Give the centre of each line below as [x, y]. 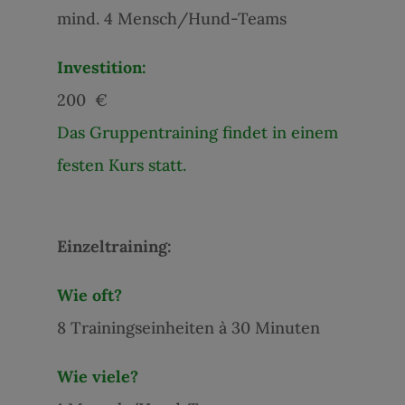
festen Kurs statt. [121, 165]
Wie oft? [89, 295]
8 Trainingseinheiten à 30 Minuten [188, 327]
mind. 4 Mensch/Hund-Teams [171, 18]
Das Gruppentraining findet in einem [197, 132]
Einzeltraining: [114, 246]
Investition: [101, 67]
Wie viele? [97, 376]
